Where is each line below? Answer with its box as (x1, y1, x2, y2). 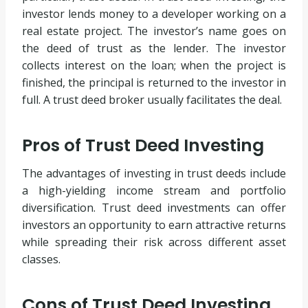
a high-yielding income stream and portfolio (22, 183, 286, 199)
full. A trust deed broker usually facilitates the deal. (22, 92, 282, 108)
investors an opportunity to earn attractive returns (22, 217, 286, 233)
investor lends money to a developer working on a (22, 6, 286, 22)
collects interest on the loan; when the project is (22, 58, 286, 74)
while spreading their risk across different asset (22, 234, 286, 250)
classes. (22, 252, 60, 267)
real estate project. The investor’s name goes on (22, 23, 286, 39)
